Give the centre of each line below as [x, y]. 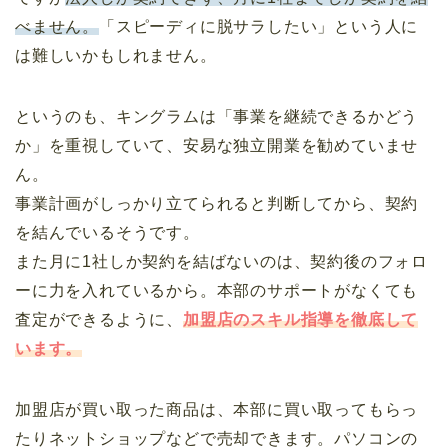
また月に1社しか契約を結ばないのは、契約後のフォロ [221, 261]
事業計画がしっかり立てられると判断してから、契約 [217, 203]
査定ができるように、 [99, 319]
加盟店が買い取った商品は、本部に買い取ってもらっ [217, 409]
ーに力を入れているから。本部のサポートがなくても [217, 290]
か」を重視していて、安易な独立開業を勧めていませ [217, 145]
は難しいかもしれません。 [116, 55]
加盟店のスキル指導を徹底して [301, 319]
